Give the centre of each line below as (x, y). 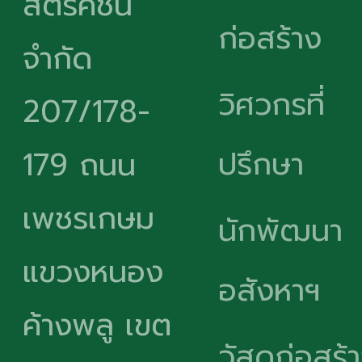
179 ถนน (79, 165)
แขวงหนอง (93, 272)
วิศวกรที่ (271, 105)
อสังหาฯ (269, 290)
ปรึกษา (261, 164)
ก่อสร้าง (270, 38)
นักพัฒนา (280, 231)
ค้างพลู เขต (97, 325)
